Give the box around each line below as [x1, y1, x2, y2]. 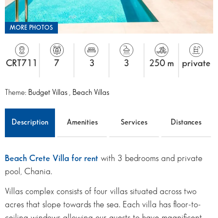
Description [12, 118, 48, 126]
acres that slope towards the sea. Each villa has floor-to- [5, 200, 201, 209]
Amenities [66, 118, 98, 126]
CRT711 [6, 59, 38, 68]
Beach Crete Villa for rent [5, 154, 98, 163]
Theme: [5, 89, 28, 96]
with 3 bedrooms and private [98, 154, 202, 163]
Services [121, 118, 147, 126]
